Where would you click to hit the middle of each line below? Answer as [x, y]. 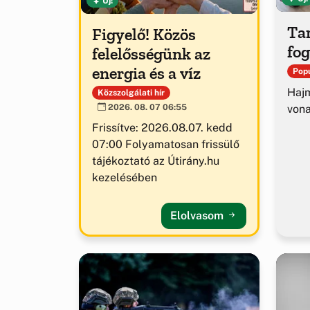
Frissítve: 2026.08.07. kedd [162, 127]
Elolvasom [198, 215]
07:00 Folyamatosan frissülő [166, 144]
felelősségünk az [151, 53]
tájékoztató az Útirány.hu [156, 161]
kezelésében [125, 177]
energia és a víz [146, 73]
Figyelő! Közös [144, 34]
